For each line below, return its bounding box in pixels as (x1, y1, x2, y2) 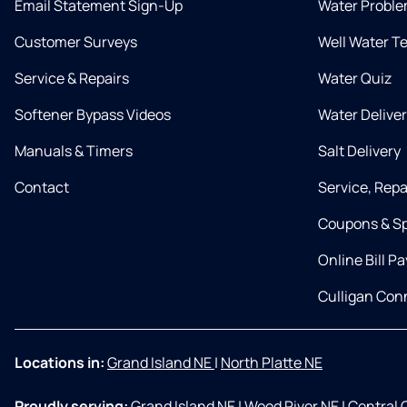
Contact (15, 177, 69, 198)
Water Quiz (318, 68, 392, 89)
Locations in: (15, 352, 104, 373)
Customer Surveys (15, 32, 137, 53)
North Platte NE (221, 352, 323, 373)
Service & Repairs (15, 68, 129, 89)
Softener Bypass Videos (15, 104, 171, 125)
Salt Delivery (318, 141, 401, 162)
